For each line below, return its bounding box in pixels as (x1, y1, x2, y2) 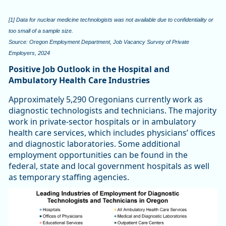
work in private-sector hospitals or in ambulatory (9, 116, 196, 128)
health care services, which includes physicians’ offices (9, 127, 215, 139)
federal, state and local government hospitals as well (9, 160, 209, 172)
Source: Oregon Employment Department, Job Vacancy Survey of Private (9, 39, 189, 45)
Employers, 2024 (9, 50, 50, 56)
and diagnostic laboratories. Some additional (9, 138, 180, 150)
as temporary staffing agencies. (9, 172, 129, 183)
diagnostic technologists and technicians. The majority (9, 105, 216, 117)
